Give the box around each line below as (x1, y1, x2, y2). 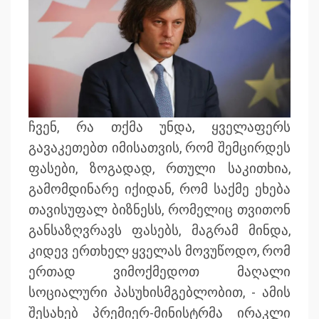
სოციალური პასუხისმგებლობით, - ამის (28, 285, 291, 301)
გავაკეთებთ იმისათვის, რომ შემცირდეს (28, 140, 291, 157)
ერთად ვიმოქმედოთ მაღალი (28, 264, 291, 281)
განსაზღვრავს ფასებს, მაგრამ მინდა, (28, 223, 291, 239)
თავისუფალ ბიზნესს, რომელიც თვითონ (28, 202, 291, 219)
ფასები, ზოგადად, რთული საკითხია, (28, 161, 291, 177)
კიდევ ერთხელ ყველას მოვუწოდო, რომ (28, 244, 291, 260)
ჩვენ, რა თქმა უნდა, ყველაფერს (28, 120, 291, 136)
